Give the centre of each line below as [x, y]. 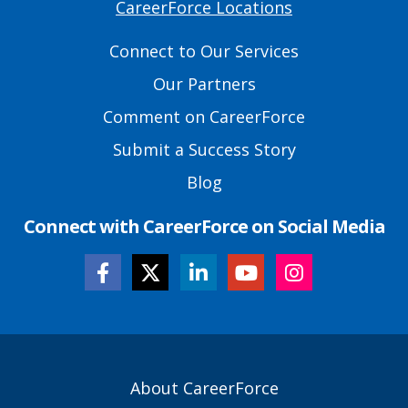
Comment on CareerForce [204, 117]
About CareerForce [204, 388]
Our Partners [204, 84]
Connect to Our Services [204, 51]
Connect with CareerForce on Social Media [204, 227]
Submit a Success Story [204, 150]
